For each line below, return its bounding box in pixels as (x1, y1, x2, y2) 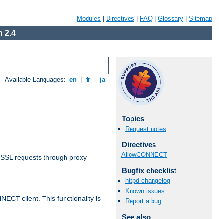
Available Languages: (5, 76, 68, 84)
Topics (121, 114, 144, 123)
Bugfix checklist (121, 166, 176, 175)
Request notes (125, 125, 166, 133)
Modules (77, 15, 101, 22)
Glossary (158, 15, 183, 22)
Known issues (125, 187, 165, 195)
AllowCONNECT (121, 151, 167, 158)
